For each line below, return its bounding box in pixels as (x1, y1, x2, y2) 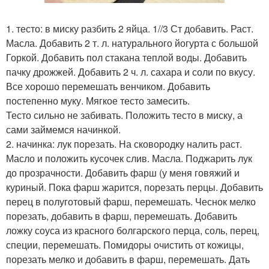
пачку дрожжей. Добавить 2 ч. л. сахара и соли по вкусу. (6, 64, 255, 79)
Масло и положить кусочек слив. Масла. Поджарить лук (6, 151, 252, 165)
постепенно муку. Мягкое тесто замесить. (6, 93, 190, 107)
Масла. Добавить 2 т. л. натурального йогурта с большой (6, 35, 258, 50)
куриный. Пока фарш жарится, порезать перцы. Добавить (6, 180, 263, 194)
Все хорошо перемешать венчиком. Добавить (6, 79, 210, 93)
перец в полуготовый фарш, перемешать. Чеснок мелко (6, 194, 256, 208)
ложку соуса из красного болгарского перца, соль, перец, (6, 223, 259, 237)
